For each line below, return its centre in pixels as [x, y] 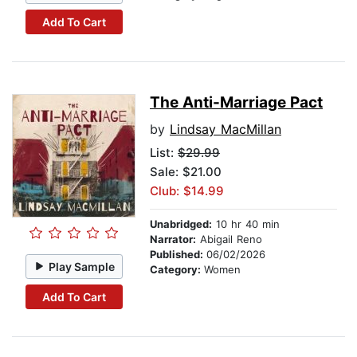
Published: [178, 255]
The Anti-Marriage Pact [236, 103]
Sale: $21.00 [186, 172]
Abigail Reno [229, 239]
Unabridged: [181, 224]
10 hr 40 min [246, 224]
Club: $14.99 [187, 191]
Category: [177, 270]
